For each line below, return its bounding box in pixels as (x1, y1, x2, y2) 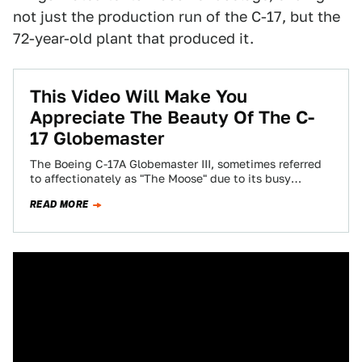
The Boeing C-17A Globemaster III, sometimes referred (30, 158, 322, 170)
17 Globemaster (30, 128, 165, 149)
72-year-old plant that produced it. (13, 30, 254, 47)
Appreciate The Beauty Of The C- (30, 107, 314, 128)
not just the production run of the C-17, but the (13, 8, 340, 25)
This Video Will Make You (30, 86, 247, 107)
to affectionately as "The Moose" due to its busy (30, 172, 291, 185)
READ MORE (30, 197, 89, 212)
